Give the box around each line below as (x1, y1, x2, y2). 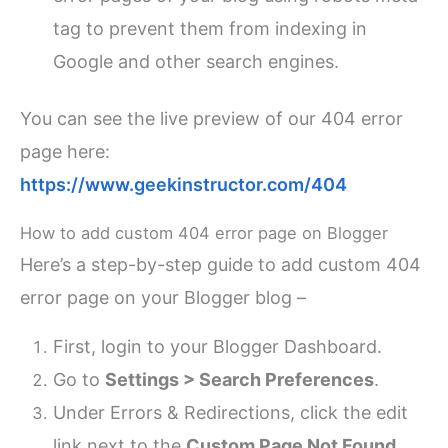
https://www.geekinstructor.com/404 (20, 174, 348, 196)
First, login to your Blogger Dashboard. (53, 336, 383, 358)
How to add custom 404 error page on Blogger (20, 222, 389, 243)
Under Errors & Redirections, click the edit (53, 402, 409, 424)
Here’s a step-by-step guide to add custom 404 (20, 253, 422, 275)
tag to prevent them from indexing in (53, 17, 368, 39)
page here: (20, 141, 111, 163)
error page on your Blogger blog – (20, 286, 307, 308)
